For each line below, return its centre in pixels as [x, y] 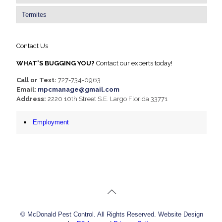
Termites [34, 15]
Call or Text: [36, 80]
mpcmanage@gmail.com [79, 90]
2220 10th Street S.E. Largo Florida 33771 [107, 99]
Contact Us [32, 46]
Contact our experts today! [134, 63]
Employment [51, 122]
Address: [31, 99]
